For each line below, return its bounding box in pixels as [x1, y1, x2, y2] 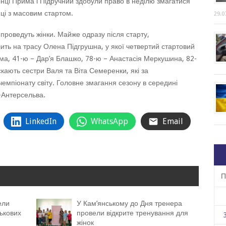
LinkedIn [25, 117, 56, 126]
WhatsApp [91, 117, 128, 126]
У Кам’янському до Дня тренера [77, 199, 183, 207]
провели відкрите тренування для [77, 209, 189, 217]
